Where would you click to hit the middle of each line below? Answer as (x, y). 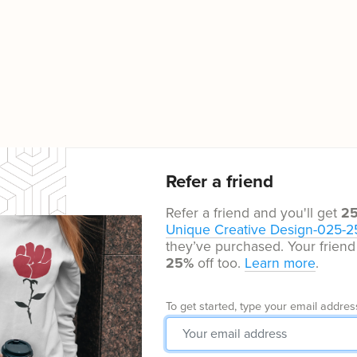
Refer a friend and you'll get (254, 213)
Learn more (280, 263)
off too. (220, 263)
